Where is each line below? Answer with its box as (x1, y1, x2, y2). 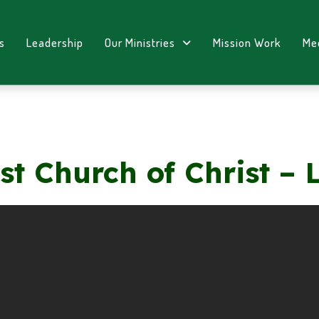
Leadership (26, 35, 84, 50)
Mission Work (212, 35, 281, 50)
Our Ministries (105, 35, 176, 50)
